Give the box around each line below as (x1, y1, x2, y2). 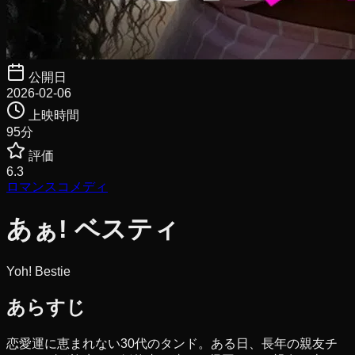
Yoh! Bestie (6, 264, 71, 278)
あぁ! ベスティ (6, 215, 179, 244)
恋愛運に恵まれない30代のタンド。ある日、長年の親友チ (6, 336, 338, 350)
